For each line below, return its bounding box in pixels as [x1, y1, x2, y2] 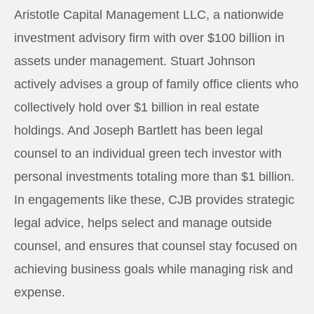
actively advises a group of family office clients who [14, 76, 299, 91]
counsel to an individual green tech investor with [14, 146, 282, 161]
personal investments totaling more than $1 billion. [14, 169, 294, 184]
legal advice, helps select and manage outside [14, 215, 272, 230]
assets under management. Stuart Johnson [14, 53, 255, 68]
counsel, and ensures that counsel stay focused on [14, 238, 297, 253]
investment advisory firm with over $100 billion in [14, 30, 285, 45]
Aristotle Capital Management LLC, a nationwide [14, 7, 284, 22]
